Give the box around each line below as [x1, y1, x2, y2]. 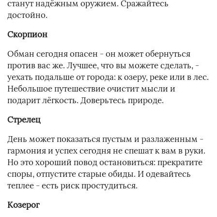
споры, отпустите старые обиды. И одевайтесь [7, 169, 191, 180]
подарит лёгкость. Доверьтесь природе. [7, 95, 164, 106]
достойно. [7, 10, 47, 21]
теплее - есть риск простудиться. [7, 180, 138, 191]
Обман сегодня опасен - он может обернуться [7, 48, 190, 60]
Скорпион [7, 29, 47, 40]
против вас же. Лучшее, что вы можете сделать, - [7, 60, 199, 71]
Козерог [7, 200, 39, 211]
